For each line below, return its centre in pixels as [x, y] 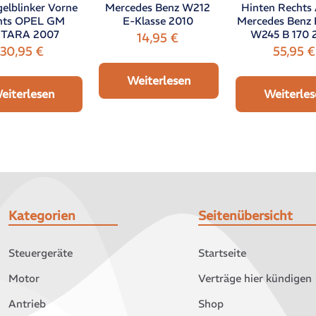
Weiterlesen [159, 80]
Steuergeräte [40, 253]
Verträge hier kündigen [255, 278]
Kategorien [42, 215]
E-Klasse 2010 [158, 20]
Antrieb [27, 303]
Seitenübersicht [245, 215]
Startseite [222, 253]
